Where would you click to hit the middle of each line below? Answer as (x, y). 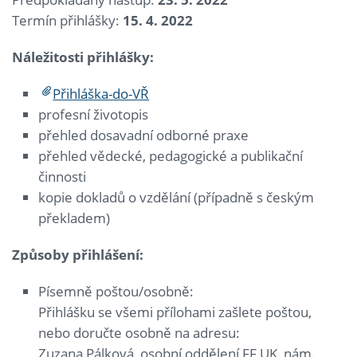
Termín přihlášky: (67, 21)
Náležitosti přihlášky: (83, 57)
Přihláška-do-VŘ (101, 94)
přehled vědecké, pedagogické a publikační (171, 156)
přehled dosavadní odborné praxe (144, 135)
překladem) (75, 218)
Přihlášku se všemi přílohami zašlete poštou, (175, 312)
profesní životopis (94, 115)
